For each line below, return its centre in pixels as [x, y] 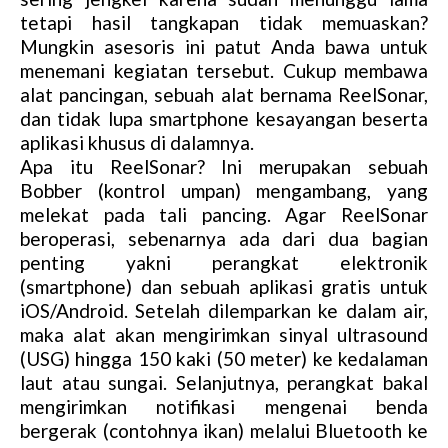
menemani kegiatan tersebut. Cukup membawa [224, 71]
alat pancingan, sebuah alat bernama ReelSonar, [224, 95]
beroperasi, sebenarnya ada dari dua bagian [224, 239]
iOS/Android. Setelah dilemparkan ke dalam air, [224, 311]
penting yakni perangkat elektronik [224, 263]
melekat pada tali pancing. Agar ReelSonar [224, 215]
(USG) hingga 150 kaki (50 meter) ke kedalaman [224, 359]
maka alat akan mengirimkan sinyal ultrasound [224, 335]
